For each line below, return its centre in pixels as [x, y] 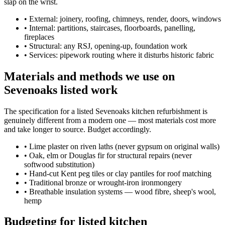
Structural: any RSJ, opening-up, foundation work [108, 46]
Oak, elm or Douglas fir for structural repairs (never [110, 155]
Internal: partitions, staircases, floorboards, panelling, [112, 28]
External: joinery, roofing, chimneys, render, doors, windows [125, 19]
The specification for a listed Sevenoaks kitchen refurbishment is [106, 111]
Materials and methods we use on [89, 76]
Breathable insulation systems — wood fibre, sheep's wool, [123, 191]
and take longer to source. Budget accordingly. [78, 129]
